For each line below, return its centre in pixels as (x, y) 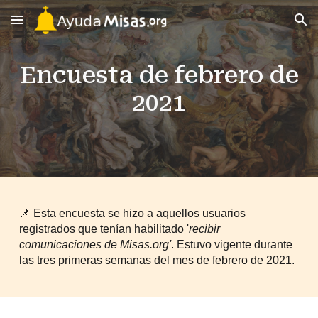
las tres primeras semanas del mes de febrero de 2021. (157, 260)
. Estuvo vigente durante (232, 245)
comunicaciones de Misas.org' (95, 245)
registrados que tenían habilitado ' (104, 229)
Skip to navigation (262, 26)
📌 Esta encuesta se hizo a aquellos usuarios (133, 213)
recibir (205, 229)
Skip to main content (62, 26)
